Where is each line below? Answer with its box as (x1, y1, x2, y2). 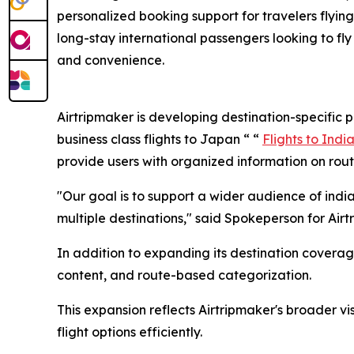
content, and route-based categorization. (57, 267, 311, 283)
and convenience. (57, 52, 164, 68)
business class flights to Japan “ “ (57, 131, 262, 147)
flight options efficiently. (57, 324, 202, 340)
